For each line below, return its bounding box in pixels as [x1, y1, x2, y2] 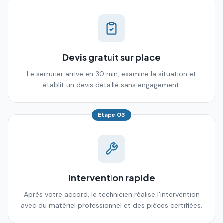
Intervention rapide [68, 172, 155, 183]
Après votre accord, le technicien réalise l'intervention [23, 190, 200, 199]
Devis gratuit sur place [62, 51, 161, 63]
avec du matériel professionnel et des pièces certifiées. [21, 201, 202, 210]
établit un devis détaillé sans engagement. [42, 80, 181, 89]
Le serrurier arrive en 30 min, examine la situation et [27, 69, 196, 78]
